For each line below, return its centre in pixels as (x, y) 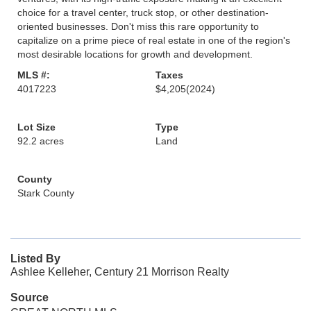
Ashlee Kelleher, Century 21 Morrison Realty (120, 272)
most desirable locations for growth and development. (135, 54)
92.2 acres (41, 141)
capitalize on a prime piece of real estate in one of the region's (154, 40)
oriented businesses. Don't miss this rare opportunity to (138, 26)
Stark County (46, 193)
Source (30, 297)
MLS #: (34, 75)
